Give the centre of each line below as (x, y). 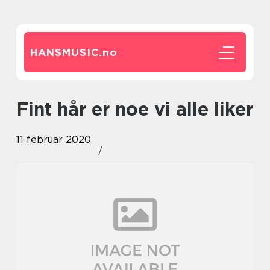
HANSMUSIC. (66, 52)
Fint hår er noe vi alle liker (141, 109)
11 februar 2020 (54, 140)
